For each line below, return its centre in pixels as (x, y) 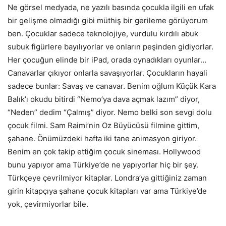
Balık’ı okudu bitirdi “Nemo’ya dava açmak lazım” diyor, (104, 99)
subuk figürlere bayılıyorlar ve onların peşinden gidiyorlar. (110, 46)
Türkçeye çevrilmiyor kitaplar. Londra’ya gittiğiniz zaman (107, 178)
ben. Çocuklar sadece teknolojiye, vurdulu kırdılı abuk (103, 33)
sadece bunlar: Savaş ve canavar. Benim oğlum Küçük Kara (112, 86)
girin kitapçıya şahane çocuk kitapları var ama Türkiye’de (107, 191)
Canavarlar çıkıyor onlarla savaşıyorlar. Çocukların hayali (107, 73)
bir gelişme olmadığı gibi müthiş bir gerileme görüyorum (108, 20)
